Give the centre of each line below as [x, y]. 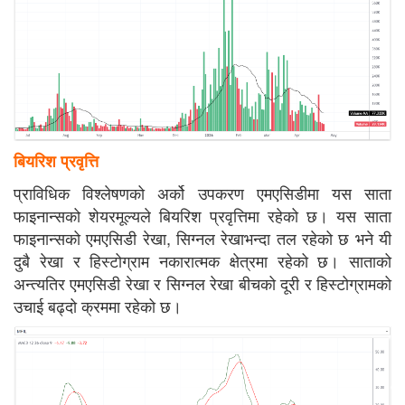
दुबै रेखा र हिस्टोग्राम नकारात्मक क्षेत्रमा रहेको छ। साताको [202, 260]
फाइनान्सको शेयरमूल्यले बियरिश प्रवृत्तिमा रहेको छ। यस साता [202, 215]
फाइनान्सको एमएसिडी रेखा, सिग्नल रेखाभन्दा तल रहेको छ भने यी [202, 237]
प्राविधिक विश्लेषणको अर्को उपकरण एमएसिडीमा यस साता [202, 192]
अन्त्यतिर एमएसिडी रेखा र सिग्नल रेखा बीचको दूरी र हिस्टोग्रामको [202, 283]
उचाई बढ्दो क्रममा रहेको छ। [98, 305]
